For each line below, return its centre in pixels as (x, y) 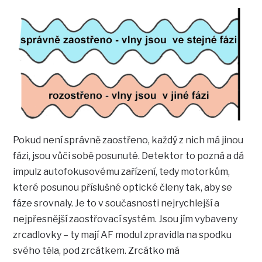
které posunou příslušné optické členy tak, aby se (123, 187)
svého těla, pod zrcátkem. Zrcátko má (96, 250)
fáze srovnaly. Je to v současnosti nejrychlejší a (116, 203)
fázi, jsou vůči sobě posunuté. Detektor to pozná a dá (129, 156)
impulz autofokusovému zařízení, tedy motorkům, (122, 171)
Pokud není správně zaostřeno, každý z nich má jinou (128, 140)
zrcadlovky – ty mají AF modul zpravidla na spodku (123, 235)
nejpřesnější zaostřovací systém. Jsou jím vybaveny (125, 219)
